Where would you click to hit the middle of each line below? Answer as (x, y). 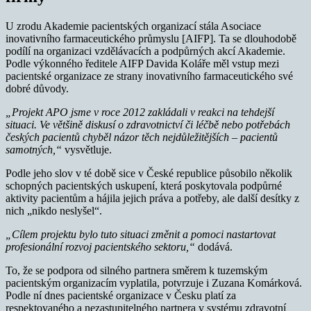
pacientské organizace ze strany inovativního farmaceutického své (149, 76)
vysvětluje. (87, 149)
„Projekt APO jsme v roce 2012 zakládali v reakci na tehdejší (140, 112)
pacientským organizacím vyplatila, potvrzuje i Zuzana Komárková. (154, 283)
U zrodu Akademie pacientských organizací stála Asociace (133, 26)
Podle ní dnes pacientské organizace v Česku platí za (121, 295)
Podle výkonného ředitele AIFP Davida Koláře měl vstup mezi (142, 63)
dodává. (214, 246)
